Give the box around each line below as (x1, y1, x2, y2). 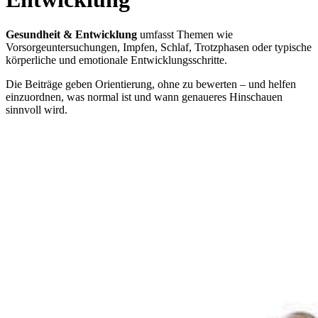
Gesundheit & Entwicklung (6, 28, 137, 40)
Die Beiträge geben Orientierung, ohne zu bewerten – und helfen (6, 77, 296, 90)
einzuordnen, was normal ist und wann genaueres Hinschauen (6, 90, 283, 103)
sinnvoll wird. (6, 103, 67, 116)
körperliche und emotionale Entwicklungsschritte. (6, 53, 227, 66)
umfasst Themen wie (137, 28, 233, 40)
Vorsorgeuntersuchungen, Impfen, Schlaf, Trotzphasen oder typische (6, 40, 312, 53)
